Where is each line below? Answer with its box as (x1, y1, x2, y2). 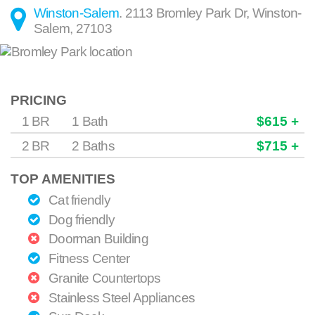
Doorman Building (45, 231, 148, 247)
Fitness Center (45, 251, 130, 266)
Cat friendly (45, 192, 110, 207)
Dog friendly (45, 212, 115, 227)
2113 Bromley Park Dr (124, 5, 247, 20)
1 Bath (72, 113, 108, 129)
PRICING (11, 93, 67, 108)
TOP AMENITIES (11, 172, 116, 187)
